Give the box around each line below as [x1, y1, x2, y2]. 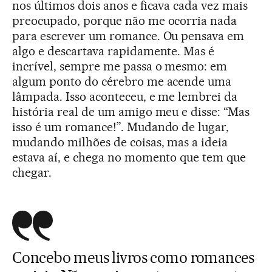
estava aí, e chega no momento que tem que [12, 149, 246, 165]
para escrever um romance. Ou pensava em [12, 28, 245, 43]
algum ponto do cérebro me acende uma [12, 73, 232, 89]
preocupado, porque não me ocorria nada [12, 13, 237, 28]
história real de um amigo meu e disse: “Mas [12, 104, 250, 119]
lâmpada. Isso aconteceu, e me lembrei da [12, 89, 238, 104]
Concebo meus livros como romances [12, 248, 254, 267]
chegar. [12, 165, 52, 180]
